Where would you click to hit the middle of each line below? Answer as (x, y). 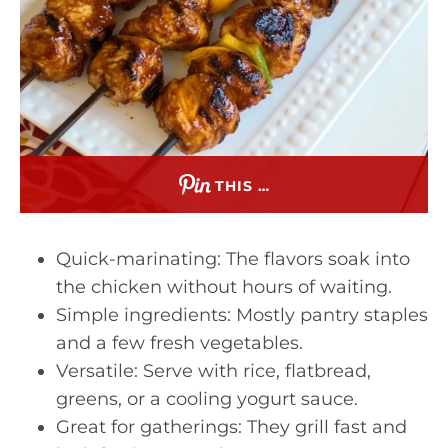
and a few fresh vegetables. (179, 343)
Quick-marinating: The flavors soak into (233, 259)
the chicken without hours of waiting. (224, 287)
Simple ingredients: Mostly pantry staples (242, 315)
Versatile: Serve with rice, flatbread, (213, 371)
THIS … (242, 186)
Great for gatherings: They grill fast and (231, 427)
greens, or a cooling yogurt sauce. (207, 399)
